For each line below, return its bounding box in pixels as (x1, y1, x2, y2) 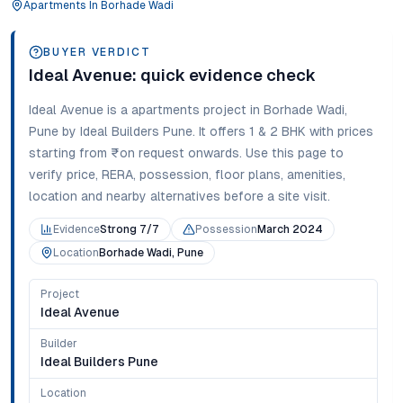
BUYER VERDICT (43, 46, 151, 58)
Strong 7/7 (100, 223, 159, 236)
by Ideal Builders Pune (58, 124, 193, 139)
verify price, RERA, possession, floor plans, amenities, (29, 167, 345, 182)
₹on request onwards (111, 146, 239, 160)
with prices (306, 124, 373, 139)
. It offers (193, 124, 246, 139)
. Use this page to (239, 146, 344, 160)
